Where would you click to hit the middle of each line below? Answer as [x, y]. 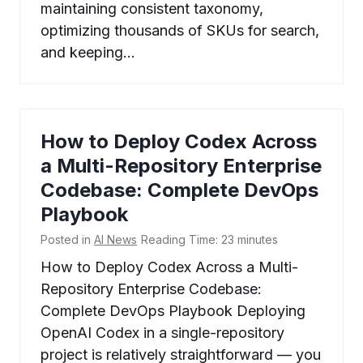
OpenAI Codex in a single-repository [162, 333]
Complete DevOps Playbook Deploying [173, 311]
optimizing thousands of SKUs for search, [180, 31]
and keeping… [88, 53]
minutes [258, 240]
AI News [115, 240]
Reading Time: [179, 240]
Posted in [67, 240]
